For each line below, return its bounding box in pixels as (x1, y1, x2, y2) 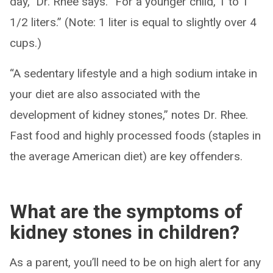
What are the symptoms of (10, 199, 243, 223)
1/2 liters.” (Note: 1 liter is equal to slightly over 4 (10, 15, 257, 29)
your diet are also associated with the (10, 87, 200, 101)
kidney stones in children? (10, 220, 239, 244)
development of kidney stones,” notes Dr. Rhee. (10, 107, 248, 122)
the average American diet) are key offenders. (10, 149, 243, 163)
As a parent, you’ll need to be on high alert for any (10, 255, 261, 269)
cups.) (10, 35, 41, 50)
